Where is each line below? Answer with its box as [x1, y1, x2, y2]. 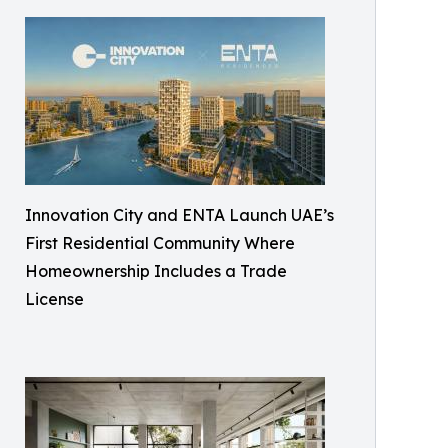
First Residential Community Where [25, 233, 295, 253]
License [25, 289, 84, 309]
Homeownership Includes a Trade [25, 261, 287, 281]
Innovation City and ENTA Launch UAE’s [25, 205, 334, 225]
